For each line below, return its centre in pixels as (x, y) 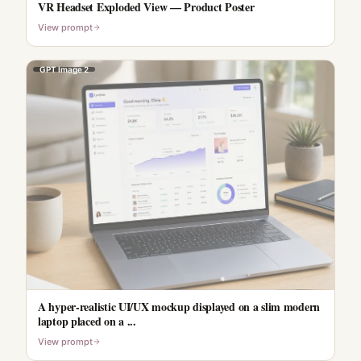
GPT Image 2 (64, 69)
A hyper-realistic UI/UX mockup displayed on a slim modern (179, 306)
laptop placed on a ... (87, 321)
